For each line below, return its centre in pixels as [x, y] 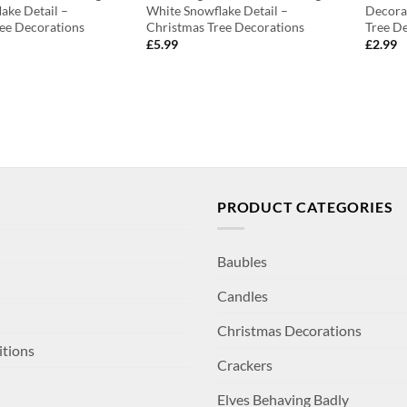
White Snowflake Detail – [217, 10]
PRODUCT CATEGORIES [305, 206]
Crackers [245, 365]
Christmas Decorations [289, 331]
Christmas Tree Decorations [225, 26]
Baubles [242, 262]
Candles [243, 296]
